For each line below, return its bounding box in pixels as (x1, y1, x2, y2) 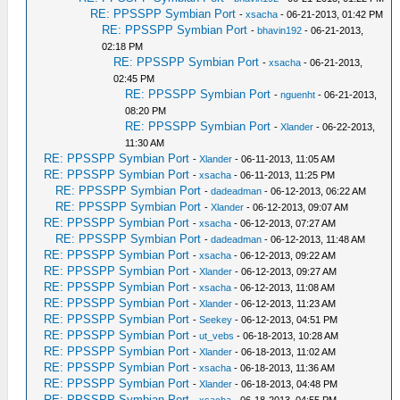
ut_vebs (199, 330, 235, 341)
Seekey (199, 314, 233, 325)
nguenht (280, 89, 316, 100)
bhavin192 (257, 25, 303, 36)
